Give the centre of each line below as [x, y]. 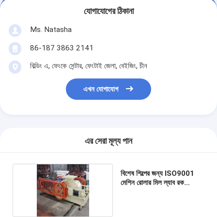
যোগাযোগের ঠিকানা [108, 11]
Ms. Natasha [51, 29]
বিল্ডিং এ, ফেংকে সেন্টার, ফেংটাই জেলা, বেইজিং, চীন [88, 66]
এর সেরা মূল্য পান [108, 141]
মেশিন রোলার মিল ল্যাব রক [152, 182]
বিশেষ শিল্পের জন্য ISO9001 [157, 173]
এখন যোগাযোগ [101, 89]
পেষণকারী [132, 192]
